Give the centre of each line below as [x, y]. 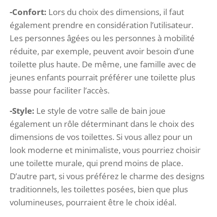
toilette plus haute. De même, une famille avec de [103, 64]
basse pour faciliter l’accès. [60, 90]
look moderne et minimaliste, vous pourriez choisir [105, 150]
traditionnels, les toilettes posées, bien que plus [99, 189]
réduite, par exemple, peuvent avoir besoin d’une [102, 51]
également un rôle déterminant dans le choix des [102, 124]
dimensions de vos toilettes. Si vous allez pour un [101, 137]
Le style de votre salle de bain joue [100, 110]
